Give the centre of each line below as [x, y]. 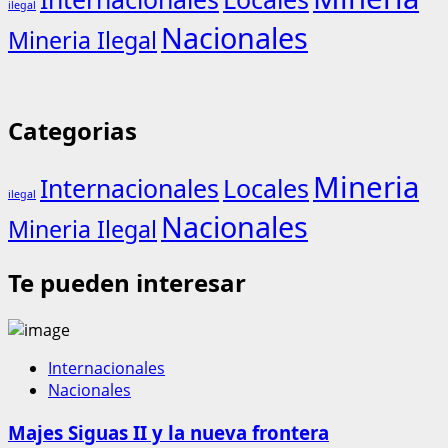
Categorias [72, 131]
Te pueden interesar [127, 283]
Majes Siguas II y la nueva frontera [168, 432]
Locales [266, 188]
